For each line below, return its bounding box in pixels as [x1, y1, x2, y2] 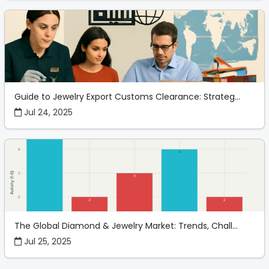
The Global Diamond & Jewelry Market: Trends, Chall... [14, 219, 238, 232]
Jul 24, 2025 [22, 106, 73, 118]
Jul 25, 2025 [22, 235, 71, 247]
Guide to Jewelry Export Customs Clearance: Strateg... [14, 90, 240, 103]
